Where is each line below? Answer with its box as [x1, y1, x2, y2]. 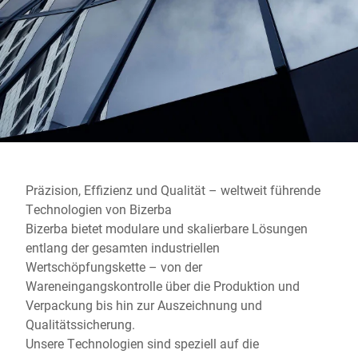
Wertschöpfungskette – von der [26, 258, 202, 275]
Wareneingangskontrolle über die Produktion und [26, 277, 300, 294]
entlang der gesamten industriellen [26, 239, 220, 256]
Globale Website [26, 2, 117, 18]
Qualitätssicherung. [26, 316, 135, 332]
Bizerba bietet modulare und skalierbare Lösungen [26, 220, 308, 237]
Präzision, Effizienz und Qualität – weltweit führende [26, 181, 320, 198]
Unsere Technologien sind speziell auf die [26, 335, 259, 352]
